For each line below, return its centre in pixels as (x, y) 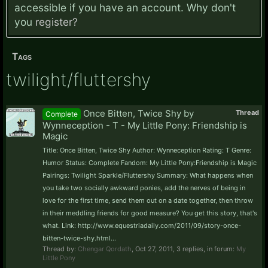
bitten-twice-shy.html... (79, 238)
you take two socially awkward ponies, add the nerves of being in (144, 188)
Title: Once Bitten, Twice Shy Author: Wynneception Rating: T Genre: (147, 150)
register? (57, 22)
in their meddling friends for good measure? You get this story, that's (150, 213)
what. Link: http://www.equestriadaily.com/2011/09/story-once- (142, 225)
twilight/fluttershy (78, 80)
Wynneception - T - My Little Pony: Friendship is (145, 125)
